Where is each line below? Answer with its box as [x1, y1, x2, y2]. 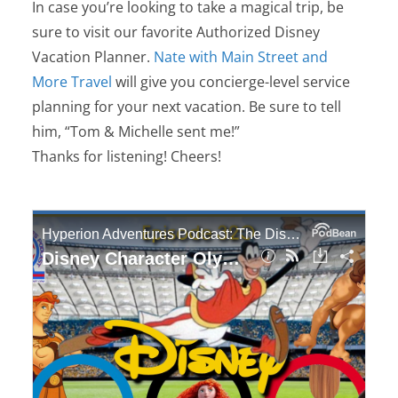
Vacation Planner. [32, 47, 154, 67]
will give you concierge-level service [112, 72, 350, 92]
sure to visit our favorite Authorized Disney [32, 22, 320, 42]
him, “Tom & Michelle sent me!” [32, 122, 240, 141]
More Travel [32, 72, 112, 92]
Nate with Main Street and [154, 47, 328, 67]
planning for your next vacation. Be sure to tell [32, 97, 341, 116]
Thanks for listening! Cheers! [32, 147, 221, 166]
